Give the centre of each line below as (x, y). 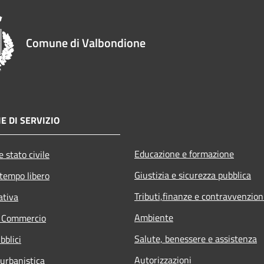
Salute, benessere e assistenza (196, 238)
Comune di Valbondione (86, 42)
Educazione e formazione (184, 154)
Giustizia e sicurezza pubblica (193, 175)
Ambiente (154, 217)
